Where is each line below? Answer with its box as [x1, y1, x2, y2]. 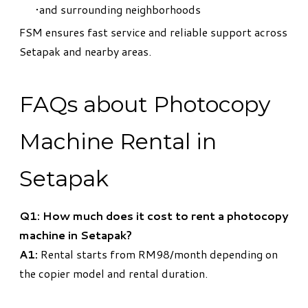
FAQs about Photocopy [19, 91, 270, 118]
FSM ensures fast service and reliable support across [19, 24, 287, 41]
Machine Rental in [19, 128, 217, 155]
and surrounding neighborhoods [39, 1, 201, 18]
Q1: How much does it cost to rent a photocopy [19, 208, 289, 224]
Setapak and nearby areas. [19, 43, 151, 60]
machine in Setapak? [19, 227, 132, 243]
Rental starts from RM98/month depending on [38, 246, 278, 263]
